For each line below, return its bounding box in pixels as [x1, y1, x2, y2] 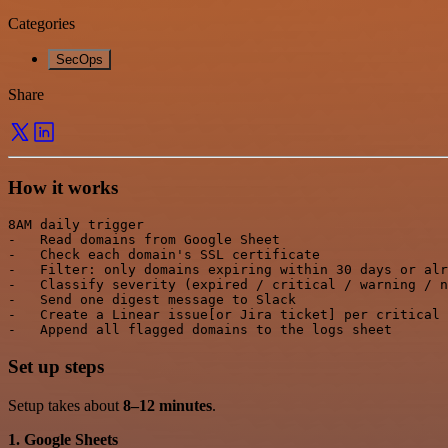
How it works [8, 176, 118, 198]
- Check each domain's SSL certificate [8, 247, 320, 263]
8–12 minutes [123, 396, 212, 414]
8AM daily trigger [8, 217, 144, 233]
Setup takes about [8, 396, 123, 414]
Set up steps [8, 355, 104, 377]
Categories [8, 14, 75, 32]
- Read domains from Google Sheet [8, 232, 280, 248]
